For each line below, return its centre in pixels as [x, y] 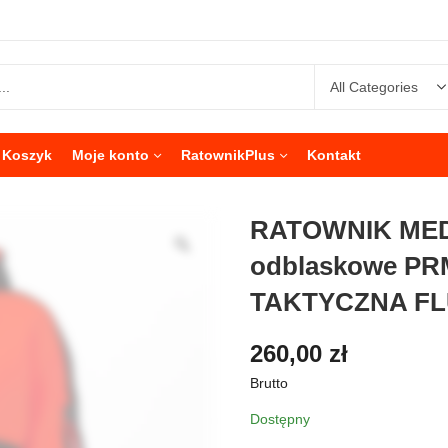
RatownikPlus [228, 155]
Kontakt [334, 155]
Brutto [269, 382]
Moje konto [110, 155]
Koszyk [27, 155]
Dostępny [280, 418]
